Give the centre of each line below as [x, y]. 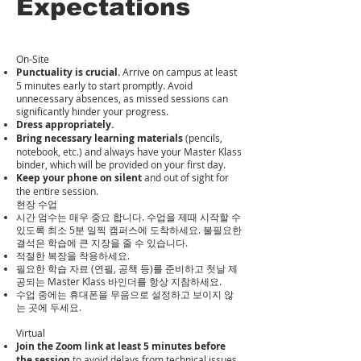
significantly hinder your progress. [92, 111]
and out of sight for [185, 177]
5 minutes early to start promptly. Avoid [104, 85]
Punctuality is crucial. [68, 72]
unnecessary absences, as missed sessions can [122, 98]
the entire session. [57, 191]
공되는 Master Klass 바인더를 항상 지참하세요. [119, 281]
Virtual [31, 333]
